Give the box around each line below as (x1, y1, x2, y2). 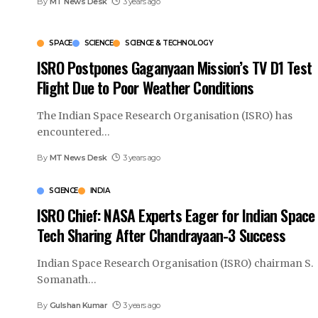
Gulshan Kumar (49, 300, 108, 310)
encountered (37, 125, 102, 138)
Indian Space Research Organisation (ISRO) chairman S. (37, 256, 313, 270)
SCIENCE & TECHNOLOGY (125, 38, 213, 48)
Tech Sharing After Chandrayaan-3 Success (37, 223, 286, 246)
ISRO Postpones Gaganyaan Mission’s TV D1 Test (37, 55, 312, 79)
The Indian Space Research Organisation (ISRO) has (37, 109, 292, 122)
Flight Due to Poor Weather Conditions (37, 75, 254, 99)
